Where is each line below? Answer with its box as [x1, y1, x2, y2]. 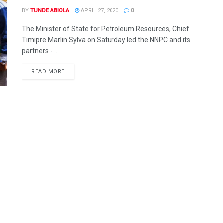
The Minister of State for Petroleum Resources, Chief [22, 25, 189, 33]
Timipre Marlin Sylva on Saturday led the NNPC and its [22, 36, 190, 44]
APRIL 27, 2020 [79, 7, 118, 14]
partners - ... [22, 47, 59, 55]
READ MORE [31, 68, 65, 75]
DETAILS [64, 68, 88, 74]
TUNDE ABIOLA [30, 7, 69, 14]
